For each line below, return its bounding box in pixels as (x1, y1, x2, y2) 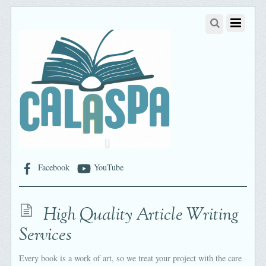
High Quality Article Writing (43, 202, 240, 228)
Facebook (36, 161, 70, 173)
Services (19, 223, 72, 248)
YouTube (91, 161, 124, 173)
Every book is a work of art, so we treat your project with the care (19, 252, 242, 264)
